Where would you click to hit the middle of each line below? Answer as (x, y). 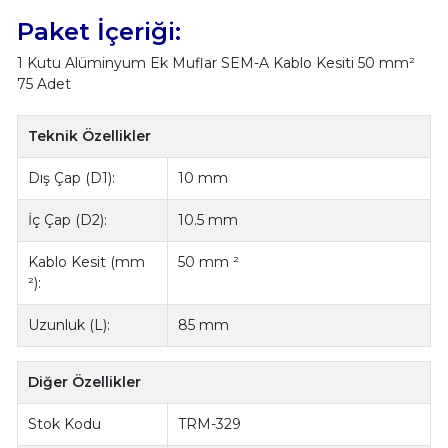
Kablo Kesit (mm (87, 262)
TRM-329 (210, 424)
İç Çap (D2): (68, 220)
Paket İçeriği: (98, 31)
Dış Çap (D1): (72, 178)
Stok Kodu (65, 424)
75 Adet (43, 84)
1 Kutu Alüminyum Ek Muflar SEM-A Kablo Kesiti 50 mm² (215, 63)
